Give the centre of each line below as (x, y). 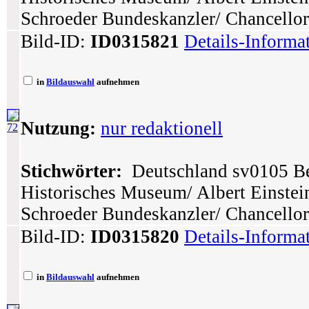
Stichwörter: (71, 171)
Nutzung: (58, 128)
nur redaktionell (162, 128)
